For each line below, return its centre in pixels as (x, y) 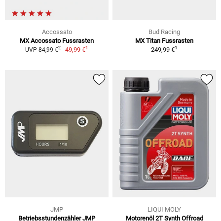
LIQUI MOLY (164, 210)
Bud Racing (164, 32)
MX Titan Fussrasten (164, 40)
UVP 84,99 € (41, 50)
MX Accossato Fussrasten (57, 40)
